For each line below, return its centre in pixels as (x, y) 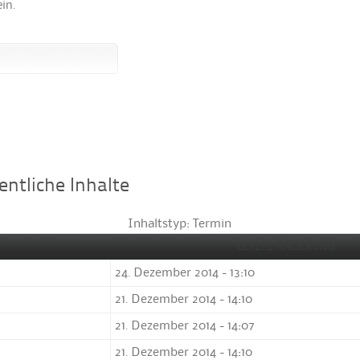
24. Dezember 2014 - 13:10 (185, 273)
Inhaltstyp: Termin (180, 224)
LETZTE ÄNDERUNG (286, 246)
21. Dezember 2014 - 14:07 (185, 326)
